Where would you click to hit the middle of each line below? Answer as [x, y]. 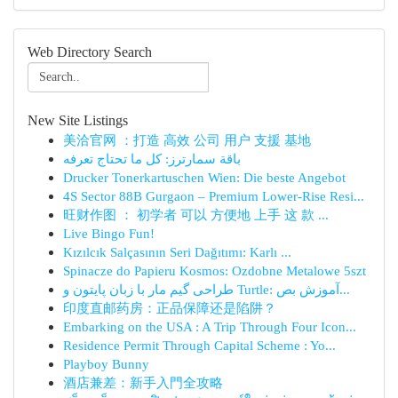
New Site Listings [78, 120]
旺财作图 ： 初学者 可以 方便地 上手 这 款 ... [196, 215]
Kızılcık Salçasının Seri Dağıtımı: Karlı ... [177, 252]
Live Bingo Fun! [109, 233]
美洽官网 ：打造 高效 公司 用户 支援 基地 [187, 140]
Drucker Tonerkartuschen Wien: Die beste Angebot [204, 177]
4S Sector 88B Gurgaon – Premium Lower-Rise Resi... [214, 196]
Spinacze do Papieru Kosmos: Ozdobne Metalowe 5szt [215, 271]
